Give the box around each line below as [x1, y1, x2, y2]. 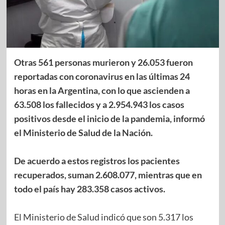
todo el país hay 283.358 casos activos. [14, 183, 165, 194]
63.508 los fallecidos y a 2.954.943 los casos [14, 98, 184, 110]
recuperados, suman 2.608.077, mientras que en [14, 169, 202, 180]
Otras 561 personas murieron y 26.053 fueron [14, 56, 193, 68]
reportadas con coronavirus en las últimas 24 [14, 70, 190, 82]
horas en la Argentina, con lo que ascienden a [14, 84, 190, 96]
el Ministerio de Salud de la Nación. [14, 127, 153, 138]
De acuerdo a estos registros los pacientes [14, 155, 180, 166]
